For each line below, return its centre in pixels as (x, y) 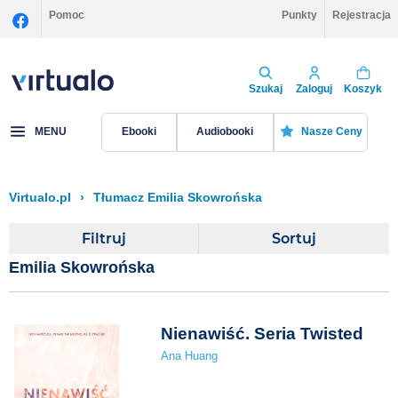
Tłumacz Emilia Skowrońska (178, 197)
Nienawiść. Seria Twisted (263, 333)
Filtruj (103, 238)
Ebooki (139, 132)
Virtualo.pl (40, 197)
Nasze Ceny (331, 132)
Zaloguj (314, 88)
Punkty (299, 15)
